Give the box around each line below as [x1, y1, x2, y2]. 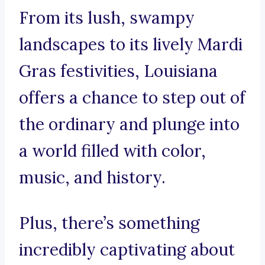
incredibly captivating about [19, 239, 235, 261]
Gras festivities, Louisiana [19, 60, 218, 82]
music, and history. [19, 167, 166, 189]
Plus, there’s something [19, 212, 200, 234]
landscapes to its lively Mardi [19, 34, 243, 56]
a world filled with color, [19, 140, 206, 162]
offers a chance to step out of [19, 87, 245, 109]
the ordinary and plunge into [19, 114, 240, 135]
